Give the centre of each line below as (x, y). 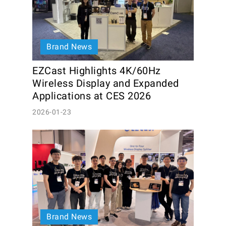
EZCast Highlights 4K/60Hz (97, 71)
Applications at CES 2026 (92, 96)
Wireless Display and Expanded (106, 83)
